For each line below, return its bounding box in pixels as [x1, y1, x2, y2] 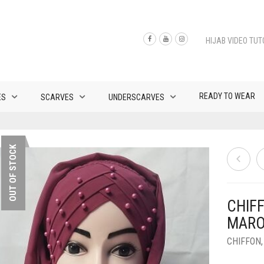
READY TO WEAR [199, 91, 255, 101]
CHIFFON [227, 236, 262, 247]
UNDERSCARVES [108, 93, 164, 102]
